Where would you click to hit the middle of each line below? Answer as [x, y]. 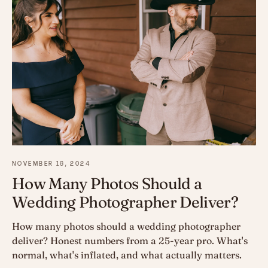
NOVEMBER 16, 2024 [51, 163]
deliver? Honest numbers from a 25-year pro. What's [130, 240]
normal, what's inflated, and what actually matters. [127, 255]
